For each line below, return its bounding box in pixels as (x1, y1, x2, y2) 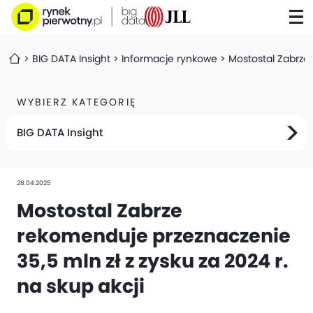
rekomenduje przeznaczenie (17, 222, 291, 249)
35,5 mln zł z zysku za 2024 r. (17, 247, 289, 275)
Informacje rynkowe (122, 52, 217, 66)
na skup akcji (17, 272, 145, 300)
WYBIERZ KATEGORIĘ (17, 95, 136, 109)
